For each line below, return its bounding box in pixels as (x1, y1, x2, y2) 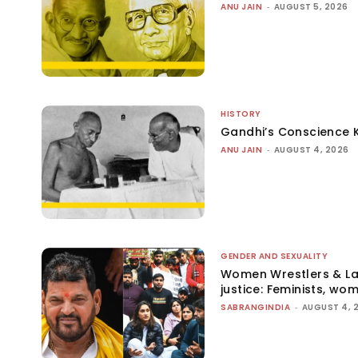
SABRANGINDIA (221, 301, 291, 314)
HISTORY (221, 107, 261, 120)
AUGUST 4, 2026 (273, 143, 349, 156)
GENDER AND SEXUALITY (221, 250, 328, 263)
